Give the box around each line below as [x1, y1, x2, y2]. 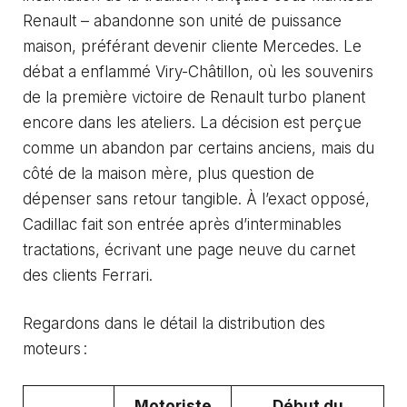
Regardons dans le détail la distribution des [23, 314, 325, 333]
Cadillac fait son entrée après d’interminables [23, 214, 342, 233]
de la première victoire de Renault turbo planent [23, 87, 365, 106]
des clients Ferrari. [23, 265, 153, 284]
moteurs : [23, 340, 87, 359]
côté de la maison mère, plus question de [23, 164, 314, 183]
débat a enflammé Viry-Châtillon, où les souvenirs [23, 62, 373, 81]
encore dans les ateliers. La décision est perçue [23, 113, 362, 132]
